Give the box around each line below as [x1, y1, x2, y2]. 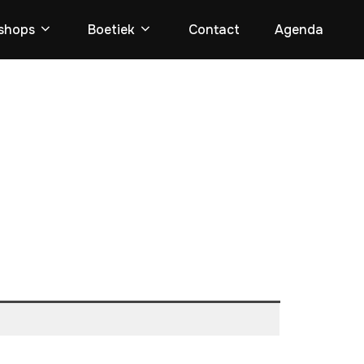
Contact [188, 21, 240, 38]
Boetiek [88, 21, 136, 38]
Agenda [274, 21, 323, 38]
